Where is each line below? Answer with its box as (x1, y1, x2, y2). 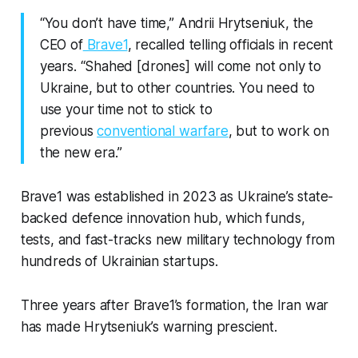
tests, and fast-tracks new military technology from (20, 232, 336, 249)
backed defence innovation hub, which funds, (20, 210, 305, 227)
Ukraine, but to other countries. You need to (39, 80, 316, 97)
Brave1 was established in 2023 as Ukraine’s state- (20, 189, 334, 205)
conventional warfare (97, 123, 229, 140)
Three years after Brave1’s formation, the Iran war (20, 297, 329, 314)
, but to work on (228, 123, 330, 140)
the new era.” (39, 145, 122, 161)
